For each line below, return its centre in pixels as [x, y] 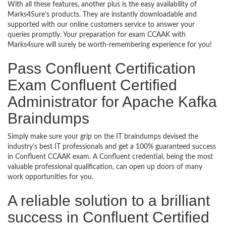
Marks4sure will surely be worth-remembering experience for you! [110, 45]
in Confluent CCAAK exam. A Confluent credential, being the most [110, 157]
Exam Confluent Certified [92, 85]
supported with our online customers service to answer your [101, 24]
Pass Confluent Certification [102, 68]
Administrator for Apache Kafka [112, 101]
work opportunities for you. [50, 177]
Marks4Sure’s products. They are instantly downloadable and [102, 14]
